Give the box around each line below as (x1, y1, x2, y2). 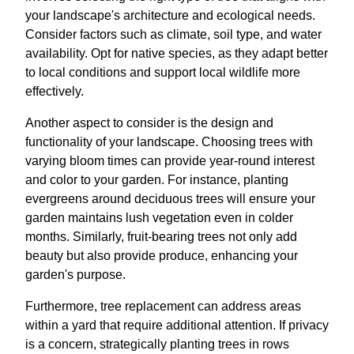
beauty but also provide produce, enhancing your (25, 248, 298, 262)
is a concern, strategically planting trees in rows (25, 337, 289, 351)
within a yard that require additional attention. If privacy (25, 318, 329, 332)
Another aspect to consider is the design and (25, 115, 273, 130)
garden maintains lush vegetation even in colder (25, 210, 293, 224)
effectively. (25, 84, 84, 98)
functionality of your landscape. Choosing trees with (25, 134, 313, 149)
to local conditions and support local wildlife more (25, 65, 300, 79)
